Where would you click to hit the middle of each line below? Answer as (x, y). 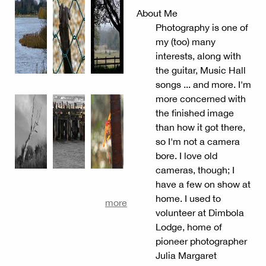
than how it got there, (200, 127)
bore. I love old (186, 156)
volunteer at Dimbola (199, 213)
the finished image (194, 113)
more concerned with (200, 99)
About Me (157, 13)
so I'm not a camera (197, 142)
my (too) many (185, 42)
